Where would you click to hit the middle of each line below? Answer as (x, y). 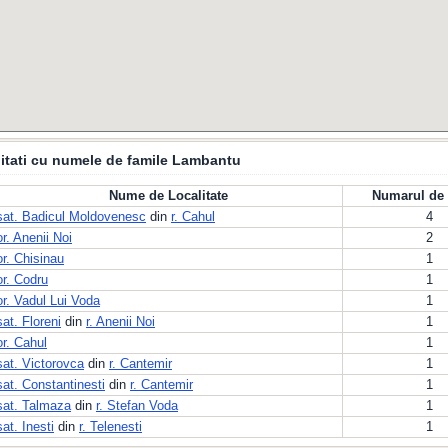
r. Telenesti (110, 426)
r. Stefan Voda (137, 405)
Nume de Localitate (168, 195)
